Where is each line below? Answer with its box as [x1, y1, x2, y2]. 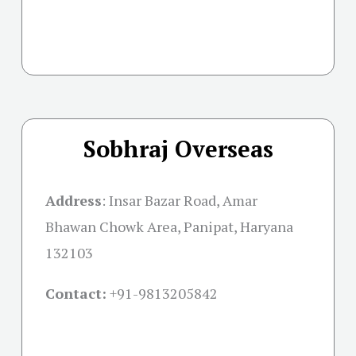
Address [45, 191, 102, 211]
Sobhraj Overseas [83, 133, 273, 164]
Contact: [45, 284, 106, 304]
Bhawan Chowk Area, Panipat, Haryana [45, 217, 293, 237]
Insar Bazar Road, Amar [109, 191, 257, 211]
